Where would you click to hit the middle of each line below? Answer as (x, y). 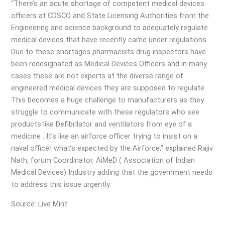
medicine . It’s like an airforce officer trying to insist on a (104, 136)
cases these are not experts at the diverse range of (97, 76)
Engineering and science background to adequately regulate (110, 28)
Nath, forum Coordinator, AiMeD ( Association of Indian (103, 160)
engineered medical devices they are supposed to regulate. (109, 88)
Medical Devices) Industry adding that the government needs (112, 173)
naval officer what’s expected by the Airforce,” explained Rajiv (112, 148)
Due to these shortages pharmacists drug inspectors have (109, 52)
